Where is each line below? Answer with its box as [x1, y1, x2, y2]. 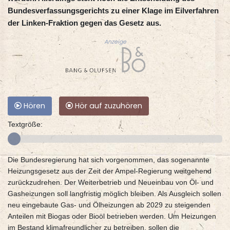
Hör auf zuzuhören [73, 101, 142, 111]
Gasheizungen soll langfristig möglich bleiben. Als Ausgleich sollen [8, 189, 221, 198]
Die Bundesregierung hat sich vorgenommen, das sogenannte [8, 156, 209, 164]
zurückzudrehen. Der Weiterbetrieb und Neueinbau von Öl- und [8, 178, 214, 187]
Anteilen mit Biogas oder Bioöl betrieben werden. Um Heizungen [8, 212, 216, 221]
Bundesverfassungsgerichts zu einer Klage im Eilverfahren [8, 6, 219, 15]
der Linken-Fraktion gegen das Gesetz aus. [8, 18, 161, 28]
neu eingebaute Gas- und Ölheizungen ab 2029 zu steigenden [8, 201, 210, 209]
